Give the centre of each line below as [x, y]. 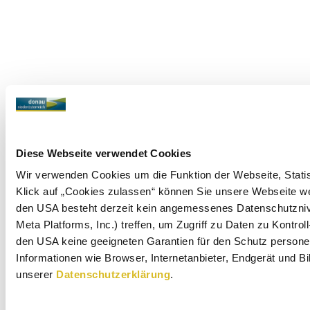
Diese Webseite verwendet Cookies [103, 153]
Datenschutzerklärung [113, 274]
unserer [36, 274]
